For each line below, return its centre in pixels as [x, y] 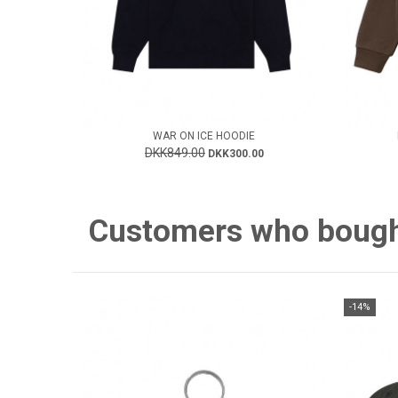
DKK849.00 [175, 153]
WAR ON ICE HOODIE [204, 136]
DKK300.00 [235, 154]
